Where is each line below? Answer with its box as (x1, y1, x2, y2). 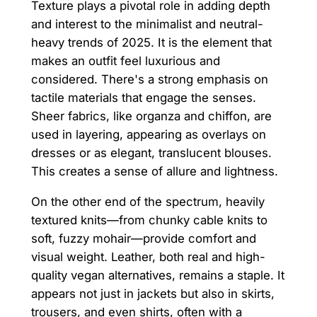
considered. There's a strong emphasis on (30, 72, 268, 87)
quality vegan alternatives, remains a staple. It (30, 268, 284, 283)
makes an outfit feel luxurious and (30, 54, 220, 69)
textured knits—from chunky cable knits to (30, 213, 267, 228)
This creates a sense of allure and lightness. (30, 164, 278, 179)
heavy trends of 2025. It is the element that (30, 35, 272, 50)
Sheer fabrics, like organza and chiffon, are (30, 109, 272, 124)
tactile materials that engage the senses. (30, 91, 256, 105)
